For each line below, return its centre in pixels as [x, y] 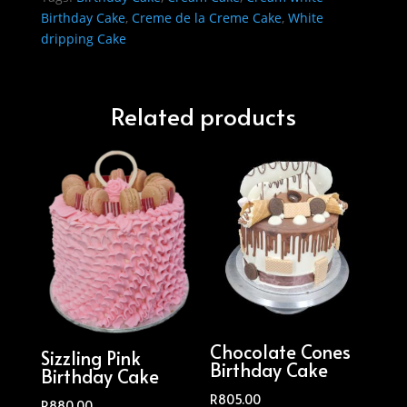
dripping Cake [83, 38]
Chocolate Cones [281, 351]
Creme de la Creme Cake [206, 17]
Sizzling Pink [90, 358]
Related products [203, 115]
